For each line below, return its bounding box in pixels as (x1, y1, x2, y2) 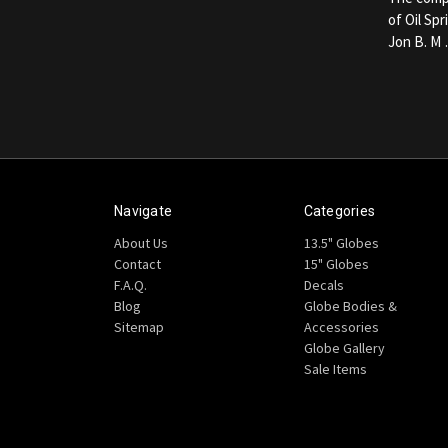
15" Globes (303, 254, 369, 273)
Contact (114, 254, 161, 273)
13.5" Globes (303, 233, 379, 252)
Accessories (303, 317, 379, 336)
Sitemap (114, 317, 164, 336)
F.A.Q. (114, 275, 147, 294)
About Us (114, 233, 168, 252)
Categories (303, 202, 375, 219)
